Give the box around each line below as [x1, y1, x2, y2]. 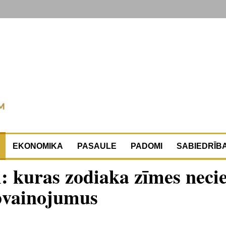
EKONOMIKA [13, 141, 63, 150]
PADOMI [131, 141, 162, 150]
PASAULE [77, 141, 117, 150]
